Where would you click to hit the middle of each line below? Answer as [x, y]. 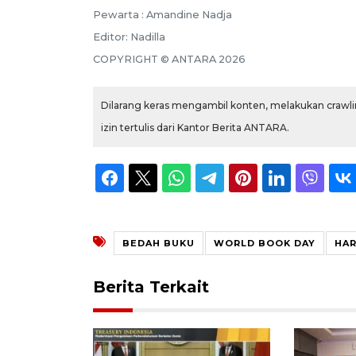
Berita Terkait [151, 286]
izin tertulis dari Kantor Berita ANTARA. [195, 127]
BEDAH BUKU [159, 243]
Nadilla [148, 37]
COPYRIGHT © [132, 59]
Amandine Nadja [189, 14]
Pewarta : [120, 14]
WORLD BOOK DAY [265, 243]
